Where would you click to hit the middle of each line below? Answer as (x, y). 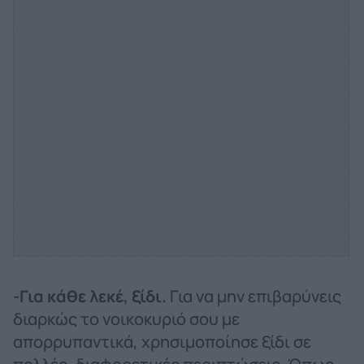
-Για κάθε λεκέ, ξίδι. (91, 296)
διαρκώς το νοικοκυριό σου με (126, 318)
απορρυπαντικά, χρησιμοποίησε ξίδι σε (162, 341)
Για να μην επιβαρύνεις (256, 296)
